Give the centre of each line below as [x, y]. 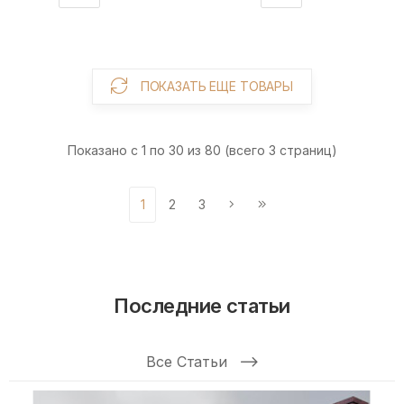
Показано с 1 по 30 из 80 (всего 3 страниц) [202, 150]
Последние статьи [202, 305]
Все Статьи [189, 362]
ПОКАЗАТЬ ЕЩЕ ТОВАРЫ [217, 87]
